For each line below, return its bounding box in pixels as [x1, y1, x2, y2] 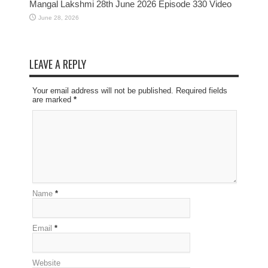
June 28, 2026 [38, 14, 79, 21]
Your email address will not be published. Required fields [32, 86, 227, 95]
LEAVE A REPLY [29, 56, 86, 72]
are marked [32, 95, 74, 104]
